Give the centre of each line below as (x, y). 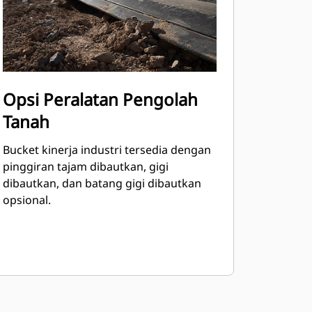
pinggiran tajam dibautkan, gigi (85, 166)
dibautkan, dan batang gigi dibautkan (102, 183)
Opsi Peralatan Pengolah (100, 99)
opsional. (26, 200)
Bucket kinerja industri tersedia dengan (107, 150)
